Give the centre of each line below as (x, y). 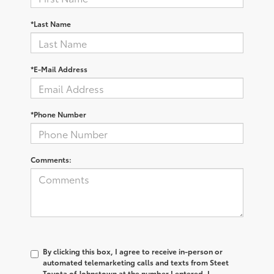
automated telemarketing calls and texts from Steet (136, 262)
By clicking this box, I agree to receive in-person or (133, 251)
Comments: (51, 160)
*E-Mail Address (59, 69)
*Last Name (51, 24)
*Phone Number (58, 114)
